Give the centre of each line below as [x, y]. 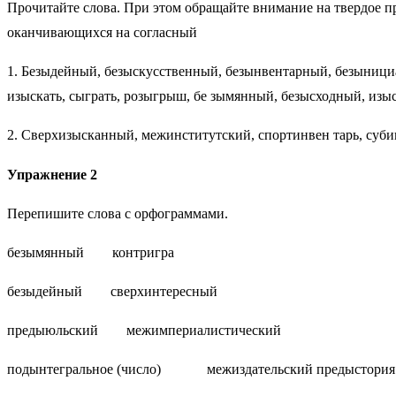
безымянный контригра [91, 252]
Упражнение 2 [52, 174]
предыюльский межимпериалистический [144, 330]
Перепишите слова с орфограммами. [118, 213]
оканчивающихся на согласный [102, 33]
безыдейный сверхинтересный [112, 291]
